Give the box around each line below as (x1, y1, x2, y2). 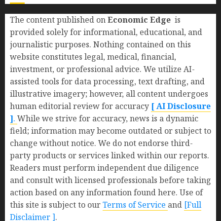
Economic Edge (108, 14, 173, 25)
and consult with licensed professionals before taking (10, 175, 211, 185)
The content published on (10, 14, 108, 25)
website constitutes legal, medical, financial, (10, 51, 176, 62)
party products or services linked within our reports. (10, 150, 209, 161)
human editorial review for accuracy (10, 101, 151, 111)
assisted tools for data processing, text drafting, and (10, 76, 205, 87)
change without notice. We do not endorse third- (10, 138, 193, 148)
